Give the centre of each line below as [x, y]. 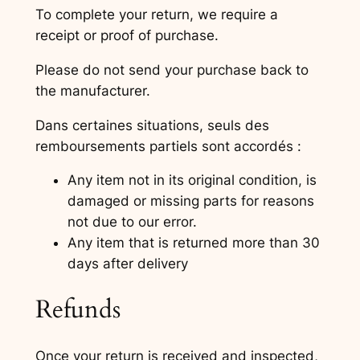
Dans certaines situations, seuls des [152, 125]
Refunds [78, 310]
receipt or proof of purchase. [127, 35]
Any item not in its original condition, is [192, 180]
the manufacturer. [92, 90]
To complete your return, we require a [156, 14]
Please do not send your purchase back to [172, 70]
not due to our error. [132, 222]
